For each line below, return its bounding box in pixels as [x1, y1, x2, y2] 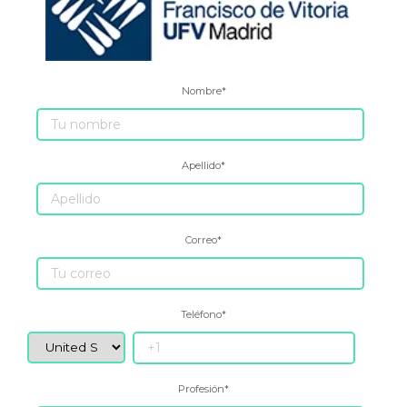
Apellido [182, 158, 221, 172]
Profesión [178, 382, 224, 395]
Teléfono [181, 307, 222, 321]
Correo [185, 233, 217, 246]
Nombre [181, 84, 222, 97]
